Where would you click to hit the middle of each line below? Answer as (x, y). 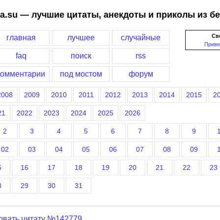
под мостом (81, 74)
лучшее (81, 38)
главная (21, 38)
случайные (141, 38)
